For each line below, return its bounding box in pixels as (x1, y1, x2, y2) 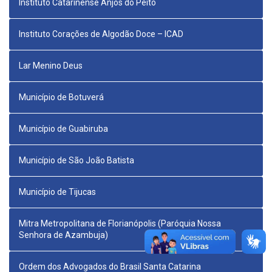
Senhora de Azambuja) (19, 230, 108, 240)
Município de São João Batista (19, 155, 134, 166)
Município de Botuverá (19, 92, 104, 103)
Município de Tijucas (19, 187, 96, 197)
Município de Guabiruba (19, 124, 108, 134)
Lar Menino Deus (19, 61, 83, 71)
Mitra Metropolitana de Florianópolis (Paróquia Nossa (19, 219, 221, 229)
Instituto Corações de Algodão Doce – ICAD (19, 29, 183, 39)
